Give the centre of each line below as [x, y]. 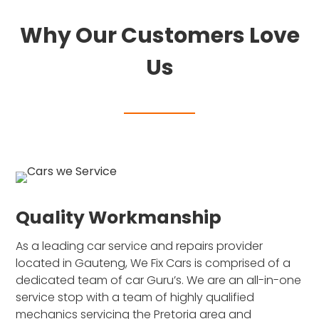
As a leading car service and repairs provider [140, 246]
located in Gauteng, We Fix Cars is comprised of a [153, 263]
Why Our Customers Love [159, 35]
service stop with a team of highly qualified [135, 297]
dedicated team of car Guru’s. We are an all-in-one [159, 280]
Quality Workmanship [119, 217]
